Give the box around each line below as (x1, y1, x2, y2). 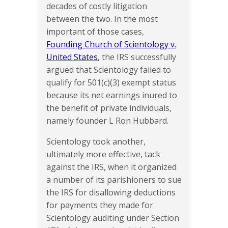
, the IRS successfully (98, 51, 176, 63)
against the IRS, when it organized (46, 161, 177, 173)
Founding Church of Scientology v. (46, 39, 176, 50)
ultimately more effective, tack (46, 149, 160, 160)
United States (46, 51, 98, 63)
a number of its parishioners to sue (46, 174, 182, 186)
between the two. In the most (46, 13, 158, 25)
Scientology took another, (46, 136, 146, 148)
